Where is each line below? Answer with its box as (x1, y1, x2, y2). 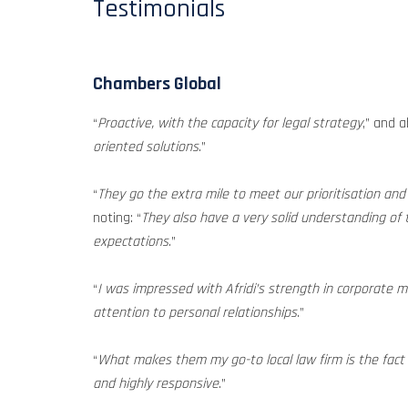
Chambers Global (93, 72, 221, 96)
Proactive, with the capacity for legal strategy (97, 114, 362, 133)
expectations (93, 232, 168, 251)
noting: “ (93, 209, 141, 228)
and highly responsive (93, 374, 219, 393)
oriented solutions (93, 138, 199, 157)
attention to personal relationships (93, 303, 297, 322)
